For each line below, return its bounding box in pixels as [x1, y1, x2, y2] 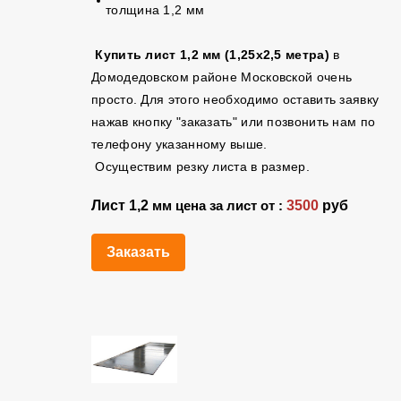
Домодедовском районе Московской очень [91, 70, 353, 84]
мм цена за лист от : [149, 199, 286, 213]
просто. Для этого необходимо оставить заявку [91, 92, 380, 107]
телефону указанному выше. [91, 137, 276, 151]
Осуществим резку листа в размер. [91, 159, 310, 174]
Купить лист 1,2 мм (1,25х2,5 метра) [95, 47, 329, 62]
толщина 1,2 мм [106, 3, 205, 17]
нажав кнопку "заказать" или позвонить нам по [91, 115, 376, 129]
